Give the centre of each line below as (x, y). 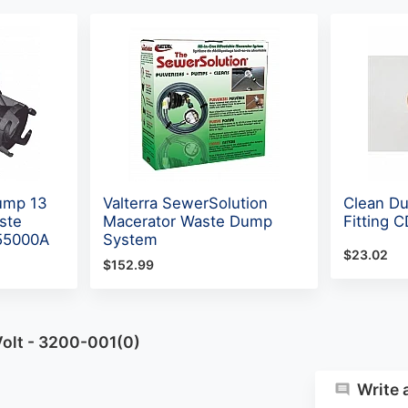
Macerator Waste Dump (187, 221)
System (130, 239)
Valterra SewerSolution (185, 203)
